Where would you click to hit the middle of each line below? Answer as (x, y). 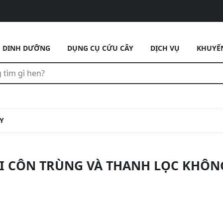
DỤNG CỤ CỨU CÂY (100, 48)
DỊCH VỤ (165, 48)
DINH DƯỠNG (26, 48)
